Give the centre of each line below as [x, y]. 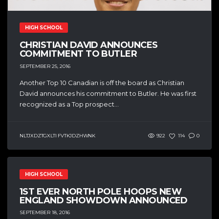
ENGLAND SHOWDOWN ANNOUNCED [104, 200]
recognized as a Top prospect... [69, 104]
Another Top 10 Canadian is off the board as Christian [102, 82]
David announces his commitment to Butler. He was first [108, 93]
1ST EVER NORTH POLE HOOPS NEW [101, 191]
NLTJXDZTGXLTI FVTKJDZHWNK [57, 135]
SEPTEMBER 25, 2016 [45, 66]
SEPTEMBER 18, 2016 [45, 213]
